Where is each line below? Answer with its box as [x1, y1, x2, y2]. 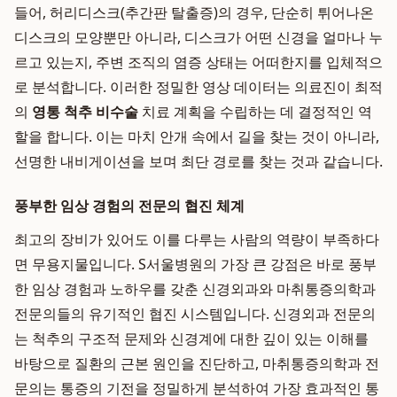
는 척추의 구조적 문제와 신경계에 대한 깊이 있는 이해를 [14, 329, 369, 348]
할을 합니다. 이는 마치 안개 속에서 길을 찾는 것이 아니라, [14, 127, 379, 146]
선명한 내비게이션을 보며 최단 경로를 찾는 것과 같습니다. [14, 152, 383, 171]
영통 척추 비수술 [32, 102, 138, 121]
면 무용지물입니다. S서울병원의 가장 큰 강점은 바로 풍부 [14, 254, 377, 274]
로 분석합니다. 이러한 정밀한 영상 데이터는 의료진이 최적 [14, 77, 383, 97]
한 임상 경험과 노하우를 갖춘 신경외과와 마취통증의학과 [14, 279, 376, 299]
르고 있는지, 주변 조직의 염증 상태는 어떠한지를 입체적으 [14, 52, 383, 72]
